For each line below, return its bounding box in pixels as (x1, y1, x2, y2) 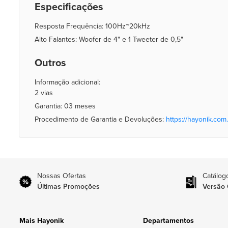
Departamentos (143, 216, 194, 225)
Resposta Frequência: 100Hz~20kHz (35, 22, 150, 31)
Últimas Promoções (37, 182, 100, 191)
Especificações (35, 1, 103, 13)
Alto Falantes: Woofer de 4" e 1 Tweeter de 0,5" (35, 35, 183, 44)
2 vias (35, 89, 53, 97)
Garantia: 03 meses (35, 102, 96, 110)
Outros (35, 57, 66, 69)
